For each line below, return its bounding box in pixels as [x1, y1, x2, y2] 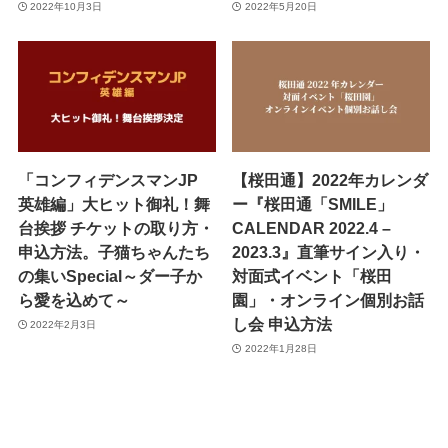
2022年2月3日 [30, 318, 97, 330]
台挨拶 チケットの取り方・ [17, 219, 214, 238]
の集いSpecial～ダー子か [17, 267, 202, 286]
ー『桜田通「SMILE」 [232, 195, 394, 214]
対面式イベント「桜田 [232, 267, 393, 286]
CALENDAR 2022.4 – [232, 219, 392, 238]
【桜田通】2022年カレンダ [232, 171, 429, 190]
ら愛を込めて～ [17, 291, 130, 310]
